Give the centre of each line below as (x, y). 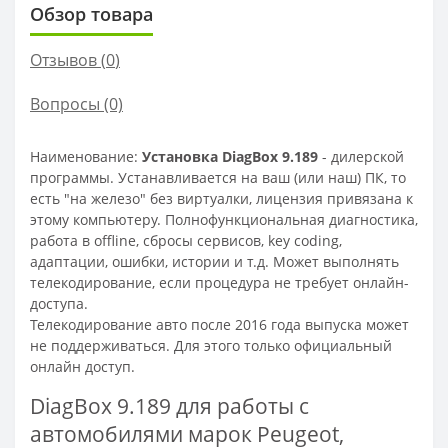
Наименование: (86, 156)
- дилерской (363, 156)
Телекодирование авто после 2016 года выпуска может (219, 324)
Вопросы (65, 103)
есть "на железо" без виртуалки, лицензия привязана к (221, 198)
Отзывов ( (68, 59)
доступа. (59, 303)
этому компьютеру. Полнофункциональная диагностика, (224, 219)
